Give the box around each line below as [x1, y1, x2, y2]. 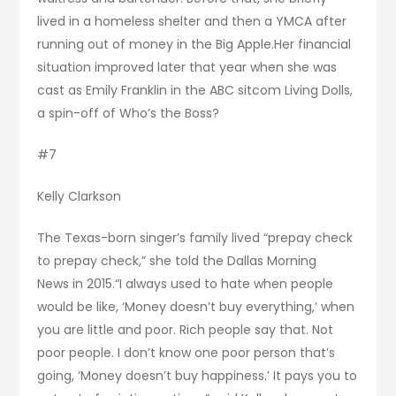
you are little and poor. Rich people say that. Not [37, 321, 334, 339]
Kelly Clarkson [37, 187, 122, 206]
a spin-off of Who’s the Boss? [37, 104, 220, 123]
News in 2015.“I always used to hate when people [37, 275, 334, 293]
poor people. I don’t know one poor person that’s [37, 344, 336, 362]
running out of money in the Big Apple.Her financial [37, 35, 352, 54]
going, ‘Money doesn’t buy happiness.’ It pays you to [37, 367, 358, 385]
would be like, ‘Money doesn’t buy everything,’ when [37, 298, 355, 316]
